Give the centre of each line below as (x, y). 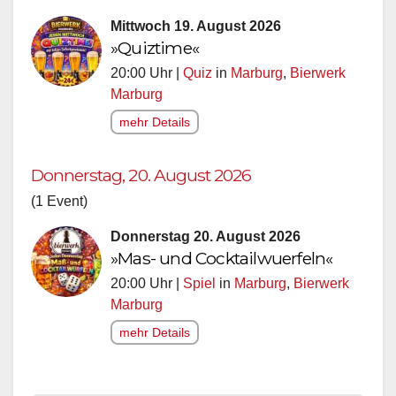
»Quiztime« (155, 47)
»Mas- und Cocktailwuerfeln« (222, 258)
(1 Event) (59, 201)
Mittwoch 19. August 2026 (196, 26)
